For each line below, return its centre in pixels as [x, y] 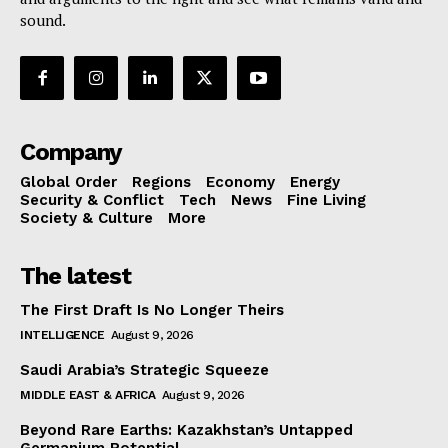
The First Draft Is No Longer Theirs [152, 310]
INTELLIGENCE [62, 335]
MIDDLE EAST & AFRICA [87, 395]
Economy [240, 182]
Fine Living [326, 200]
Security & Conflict [92, 200]
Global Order [68, 182]
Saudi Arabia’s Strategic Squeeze [144, 370]
